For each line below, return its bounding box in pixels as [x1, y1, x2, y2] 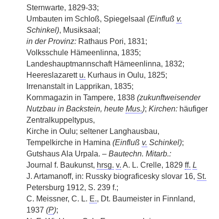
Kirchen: [149, 105, 177, 113]
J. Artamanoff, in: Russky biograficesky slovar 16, [26, 172, 197, 180]
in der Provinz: [26, 37, 76, 45]
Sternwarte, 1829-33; [26, 3, 99, 12]
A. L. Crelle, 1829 [121, 161, 185, 169]
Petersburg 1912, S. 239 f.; [26, 183, 118, 192]
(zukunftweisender [137, 93, 200, 102]
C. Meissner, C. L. [26, 195, 89, 203]
